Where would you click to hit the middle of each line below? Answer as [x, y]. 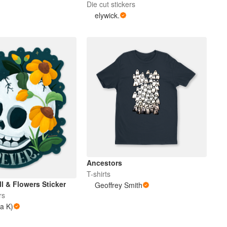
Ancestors [105, 162]
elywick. [107, 15]
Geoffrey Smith [119, 185]
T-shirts [99, 174]
